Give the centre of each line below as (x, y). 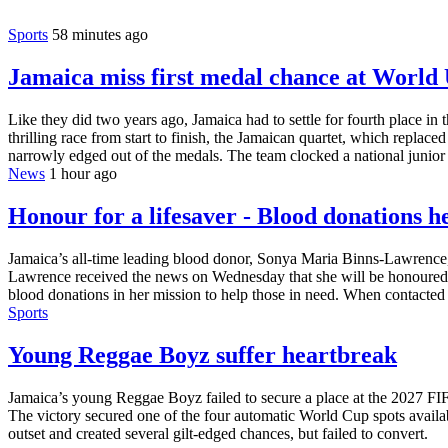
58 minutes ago (100, 35)
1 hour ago (83, 173)
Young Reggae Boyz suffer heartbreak (202, 354)
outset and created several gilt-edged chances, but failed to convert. (218, 433)
